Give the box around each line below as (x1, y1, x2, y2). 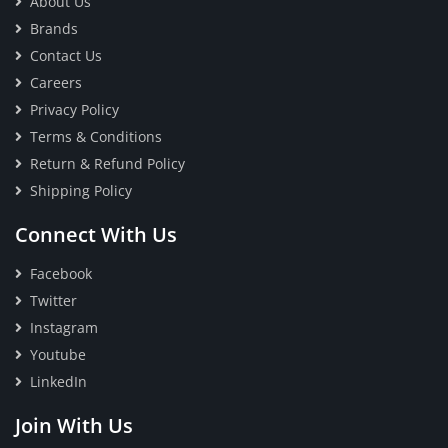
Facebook (30, 264, 92, 284)
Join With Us (15, 412, 133, 440)
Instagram (30, 318, 98, 338)
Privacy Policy (30, 100, 119, 120)
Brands (30, 19, 78, 39)
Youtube (30, 345, 86, 365)
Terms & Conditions (30, 127, 162, 147)
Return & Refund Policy (30, 154, 185, 174)
